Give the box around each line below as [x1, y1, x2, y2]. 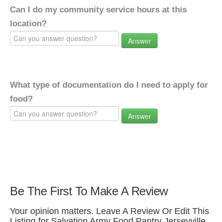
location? [10, 19, 47, 28]
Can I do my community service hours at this [10, 5, 187, 14]
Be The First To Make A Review [10, 184, 168, 198]
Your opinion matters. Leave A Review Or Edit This [10, 206, 209, 216]
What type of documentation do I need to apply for [10, 80, 208, 90]
